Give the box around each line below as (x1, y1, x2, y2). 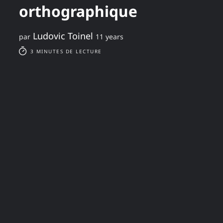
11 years (96, 32, 123, 42)
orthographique (19, 1, 137, 22)
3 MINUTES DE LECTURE (28, 48, 102, 55)
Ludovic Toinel (30, 30, 96, 42)
